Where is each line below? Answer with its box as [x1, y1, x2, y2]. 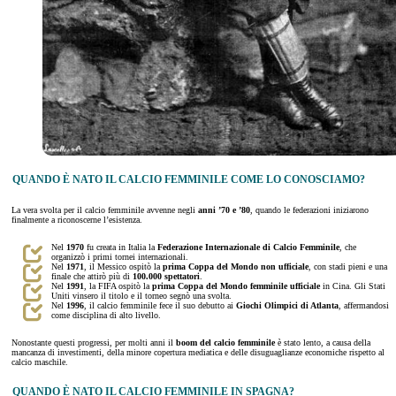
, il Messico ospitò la [84, 261, 163, 271]
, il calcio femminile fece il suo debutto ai [84, 300, 236, 310]
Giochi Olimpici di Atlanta [236, 300, 339, 310]
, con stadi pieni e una [308, 261, 387, 271]
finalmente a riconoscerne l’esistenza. [11, 214, 142, 225]
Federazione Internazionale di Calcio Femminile [157, 241, 339, 252]
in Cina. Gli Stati [320, 280, 385, 291]
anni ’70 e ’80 [198, 204, 250, 215]
